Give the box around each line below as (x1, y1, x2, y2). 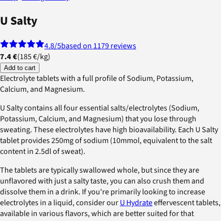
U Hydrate (120, 197, 152, 209)
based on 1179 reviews (61, 40, 136, 52)
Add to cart (4, 64, 36, 72)
